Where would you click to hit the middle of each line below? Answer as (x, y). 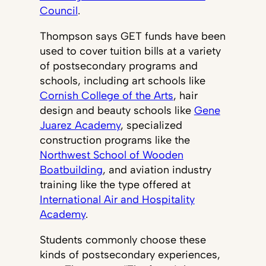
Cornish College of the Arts (106, 96)
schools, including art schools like (122, 81)
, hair (185, 96)
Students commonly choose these (123, 240)
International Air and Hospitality (117, 199)
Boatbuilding (71, 170)
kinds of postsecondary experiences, (130, 255)
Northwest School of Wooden (111, 155)
